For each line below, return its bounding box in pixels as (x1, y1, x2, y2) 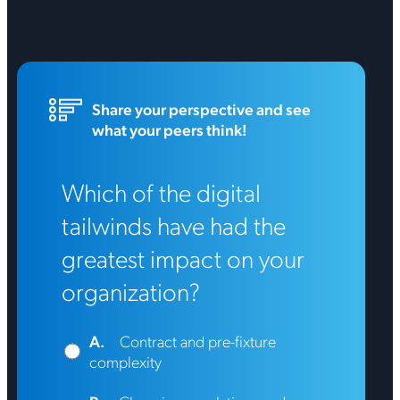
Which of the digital (61, 175, 261, 209)
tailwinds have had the (61, 208, 286, 242)
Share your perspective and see (91, 98, 311, 120)
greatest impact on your (61, 241, 304, 275)
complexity (89, 351, 162, 372)
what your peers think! (91, 119, 247, 140)
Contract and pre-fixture (120, 330, 277, 352)
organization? (61, 274, 200, 308)
